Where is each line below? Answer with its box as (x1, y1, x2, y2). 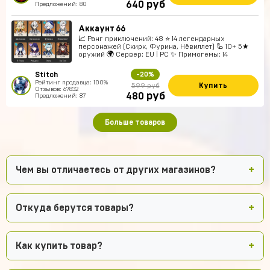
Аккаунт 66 (78, 25, 125, 33)
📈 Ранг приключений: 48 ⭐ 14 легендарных (78, 35, 225, 42)
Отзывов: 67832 (35, 86, 79, 92)
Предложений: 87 (35, 93, 86, 99)
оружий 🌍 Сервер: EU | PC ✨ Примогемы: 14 (78, 51, 228, 58)
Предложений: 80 (35, 1, 87, 7)
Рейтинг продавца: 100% (35, 80, 108, 86)
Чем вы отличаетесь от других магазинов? (16, 165, 216, 175)
